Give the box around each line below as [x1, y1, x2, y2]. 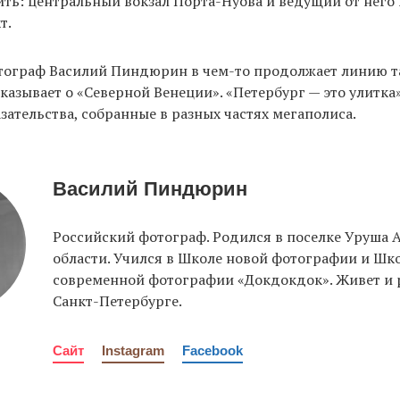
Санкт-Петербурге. [53, 291, 182, 312]
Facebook [182, 343, 243, 359]
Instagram [102, 343, 164, 359]
